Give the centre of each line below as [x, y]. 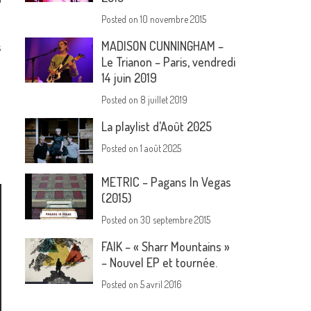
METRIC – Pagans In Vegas [167, 182]
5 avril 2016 [161, 285]
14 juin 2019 [129, 78]
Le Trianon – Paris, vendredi [169, 62]
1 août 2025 [161, 149]
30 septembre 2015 [176, 220]
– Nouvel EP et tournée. [160, 263]
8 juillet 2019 [164, 100]
